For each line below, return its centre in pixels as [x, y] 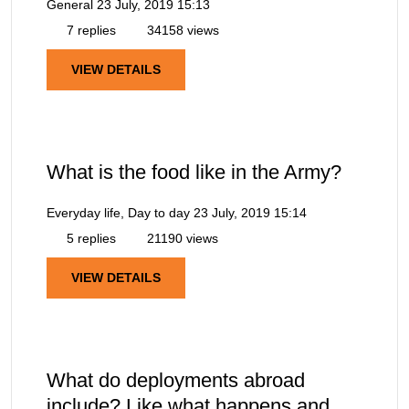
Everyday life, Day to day [118, 212]
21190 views [181, 238]
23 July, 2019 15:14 [250, 212]
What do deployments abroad [176, 381]
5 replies [89, 238]
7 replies [89, 30]
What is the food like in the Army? [194, 172]
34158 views [181, 30]
